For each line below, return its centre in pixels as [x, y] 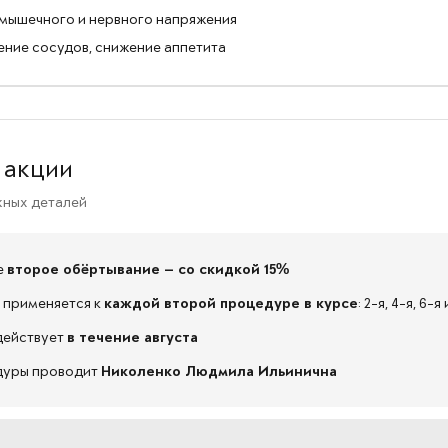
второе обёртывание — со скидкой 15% [148, 269]
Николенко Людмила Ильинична [219, 371]
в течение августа [132, 337]
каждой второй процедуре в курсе [231, 303]
